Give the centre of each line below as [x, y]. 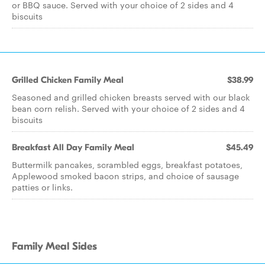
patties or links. [42, 187]
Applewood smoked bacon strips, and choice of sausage [125, 176]
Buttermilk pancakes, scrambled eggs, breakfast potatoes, [127, 164]
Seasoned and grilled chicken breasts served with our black [131, 97]
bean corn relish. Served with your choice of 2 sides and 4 [128, 108]
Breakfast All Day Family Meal [73, 147]
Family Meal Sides [54, 246]
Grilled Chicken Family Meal [68, 80]
